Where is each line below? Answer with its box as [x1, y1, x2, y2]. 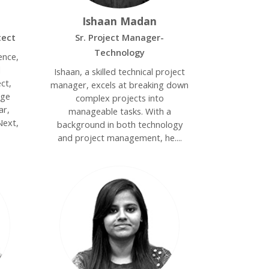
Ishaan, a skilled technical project [54, 65, 186, 77]
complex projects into [75, 92, 164, 104]
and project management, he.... [57, 131, 182, 144]
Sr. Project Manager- [75, 31, 165, 43]
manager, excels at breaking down [50, 79, 189, 91]
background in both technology [56, 118, 183, 130]
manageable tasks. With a [68, 105, 171, 117]
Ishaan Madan [82, 14, 157, 28]
